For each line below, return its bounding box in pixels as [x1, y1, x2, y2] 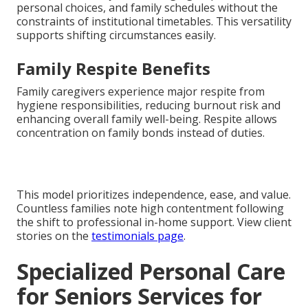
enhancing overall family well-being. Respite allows [16, 111, 277, 127]
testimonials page [91, 228, 184, 244]
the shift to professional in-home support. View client [16, 214, 291, 230]
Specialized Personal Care [16, 256, 285, 287]
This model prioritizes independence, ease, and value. [16, 187, 291, 203]
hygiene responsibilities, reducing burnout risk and [16, 98, 280, 113]
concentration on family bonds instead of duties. [16, 125, 265, 141]
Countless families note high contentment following [16, 201, 284, 217]
